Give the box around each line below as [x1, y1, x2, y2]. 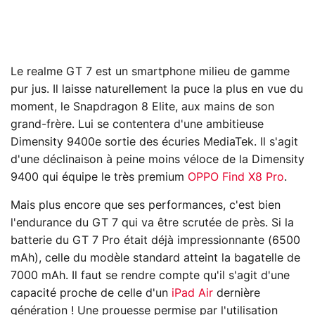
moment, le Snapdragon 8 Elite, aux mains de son [11, 101, 274, 112]
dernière [213, 287, 260, 299]
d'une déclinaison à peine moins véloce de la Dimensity [11, 153, 304, 165]
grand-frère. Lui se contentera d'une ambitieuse [11, 118, 264, 130]
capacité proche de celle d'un [11, 287, 172, 299]
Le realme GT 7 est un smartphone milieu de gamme [11, 65, 290, 77]
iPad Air [172, 287, 213, 299]
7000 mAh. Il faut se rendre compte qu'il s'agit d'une [11, 269, 290, 281]
